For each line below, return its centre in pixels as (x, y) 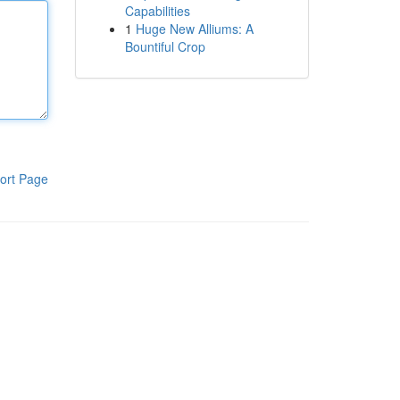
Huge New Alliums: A (194, 29)
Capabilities (157, 11)
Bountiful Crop (165, 46)
